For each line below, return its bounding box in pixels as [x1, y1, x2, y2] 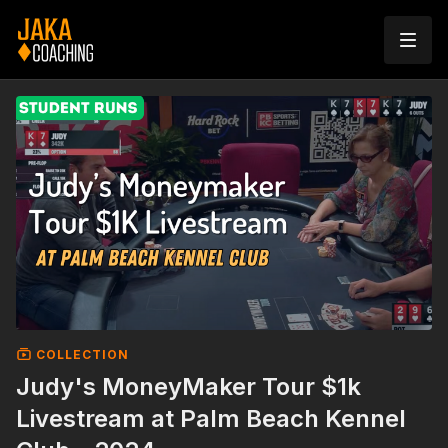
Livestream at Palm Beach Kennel [16, 403, 406, 433]
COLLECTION [32, 346, 129, 362]
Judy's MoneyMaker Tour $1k [16, 371, 361, 401]
